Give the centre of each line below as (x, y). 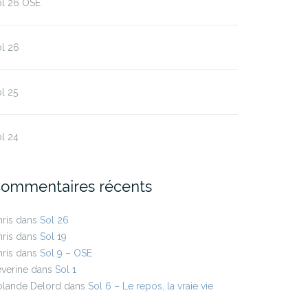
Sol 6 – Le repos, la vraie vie (151, 286)
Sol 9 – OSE (66, 253)
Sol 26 (54, 220)
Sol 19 (53, 237)
